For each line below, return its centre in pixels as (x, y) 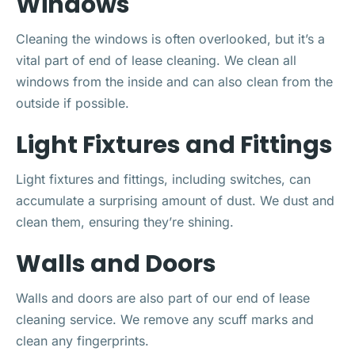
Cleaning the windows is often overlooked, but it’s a (170, 38)
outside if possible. (73, 103)
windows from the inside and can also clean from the (174, 81)
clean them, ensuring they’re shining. (125, 221)
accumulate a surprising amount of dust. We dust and (175, 200)
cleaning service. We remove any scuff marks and (165, 319)
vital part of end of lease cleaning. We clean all (156, 60)
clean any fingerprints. (82, 340)
